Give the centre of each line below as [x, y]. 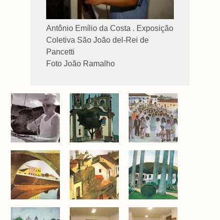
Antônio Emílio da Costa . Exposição [110, 28]
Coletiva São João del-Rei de [98, 40]
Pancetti [61, 52]
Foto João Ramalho [81, 64]
